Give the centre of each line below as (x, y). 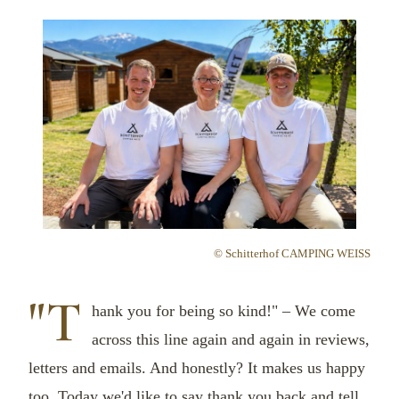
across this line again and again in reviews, (231, 339)
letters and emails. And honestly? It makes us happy (197, 367)
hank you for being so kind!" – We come (224, 310)
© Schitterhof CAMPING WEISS (292, 253)
